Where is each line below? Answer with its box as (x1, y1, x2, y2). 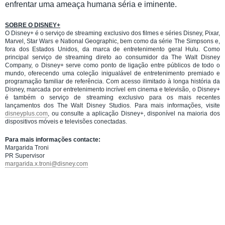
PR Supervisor (5, 152, 45, 159)
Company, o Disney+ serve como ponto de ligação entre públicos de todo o (5, 61, 220, 69)
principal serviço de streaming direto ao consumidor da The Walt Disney (5, 53, 220, 61)
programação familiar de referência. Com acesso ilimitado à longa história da (5, 77, 220, 85)
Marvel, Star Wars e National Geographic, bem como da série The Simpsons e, (5, 37, 220, 45)
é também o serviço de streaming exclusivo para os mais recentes (5, 93, 220, 101)
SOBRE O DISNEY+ (5, 21, 60, 29)
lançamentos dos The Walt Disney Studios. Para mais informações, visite (5, 101, 220, 109)
